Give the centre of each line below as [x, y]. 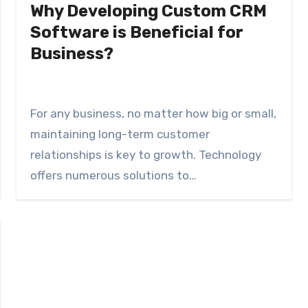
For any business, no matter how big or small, [154, 114]
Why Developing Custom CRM [149, 11]
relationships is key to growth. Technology [146, 155]
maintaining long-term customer [120, 134]
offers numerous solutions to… [114, 176]
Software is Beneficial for [137, 33]
